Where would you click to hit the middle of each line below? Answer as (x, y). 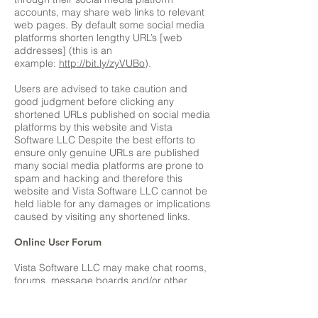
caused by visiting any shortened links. (102, 216)
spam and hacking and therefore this (98, 178)
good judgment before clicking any (94, 102)
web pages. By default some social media (109, 25)
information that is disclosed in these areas (111, 306)
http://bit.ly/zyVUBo (102, 63)
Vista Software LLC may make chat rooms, (110, 268)
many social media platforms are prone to (109, 165)
